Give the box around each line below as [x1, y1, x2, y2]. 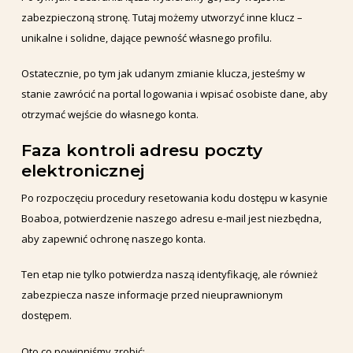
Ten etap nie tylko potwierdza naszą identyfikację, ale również [20, 267, 318, 282]
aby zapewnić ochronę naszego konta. [20, 231, 206, 246]
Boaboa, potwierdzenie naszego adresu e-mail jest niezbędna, [20, 210, 321, 225]
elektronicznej [20, 160, 144, 180]
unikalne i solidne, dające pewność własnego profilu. [20, 30, 272, 45]
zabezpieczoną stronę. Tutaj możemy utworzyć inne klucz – [20, 9, 303, 24]
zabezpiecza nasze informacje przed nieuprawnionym [20, 288, 283, 303]
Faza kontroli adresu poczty [20, 139, 262, 160]
